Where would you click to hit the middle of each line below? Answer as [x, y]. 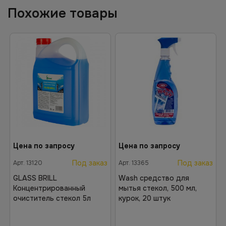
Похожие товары [63, 13]
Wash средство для [154, 178]
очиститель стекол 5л [52, 198]
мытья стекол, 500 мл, [158, 188]
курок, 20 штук [145, 198]
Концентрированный [49, 188]
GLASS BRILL [35, 178]
